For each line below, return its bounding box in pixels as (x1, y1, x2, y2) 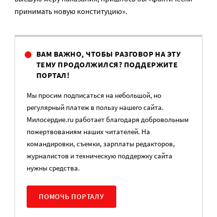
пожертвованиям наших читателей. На (27, 127, 150, 136)
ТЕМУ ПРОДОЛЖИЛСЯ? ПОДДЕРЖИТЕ (36, 60, 178, 69)
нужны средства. (27, 163, 80, 172)
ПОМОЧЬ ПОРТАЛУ (39, 192, 104, 201)
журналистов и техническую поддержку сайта (27, 151, 172, 160)
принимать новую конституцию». (15, 6, 127, 16)
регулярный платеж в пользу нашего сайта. (27, 103, 164, 112)
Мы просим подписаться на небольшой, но (27, 91, 161, 100)
